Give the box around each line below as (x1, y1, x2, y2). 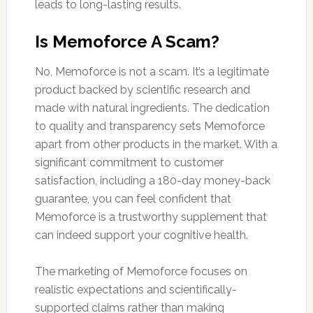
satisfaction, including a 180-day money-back (34, 174, 270, 188)
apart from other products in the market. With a (34, 138, 277, 152)
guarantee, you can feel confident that (34, 192, 231, 206)
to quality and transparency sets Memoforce (34, 119, 265, 133)
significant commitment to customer (34, 156, 224, 170)
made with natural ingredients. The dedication (34, 101, 270, 115)
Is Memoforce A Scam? (34, 31, 219, 52)
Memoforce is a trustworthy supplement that (34, 210, 267, 224)
